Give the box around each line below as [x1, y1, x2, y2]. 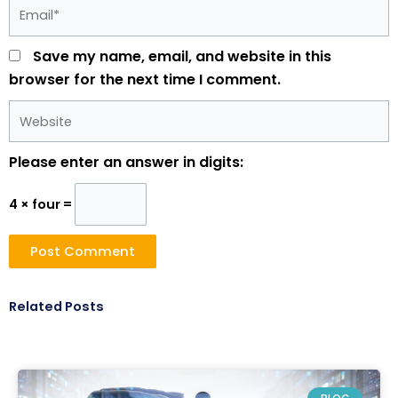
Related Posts [9, 298, 104, 316]
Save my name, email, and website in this [33, 45, 331, 67]
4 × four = [9, 195, 75, 214]
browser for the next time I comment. [9, 68, 281, 90]
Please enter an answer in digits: [9, 152, 243, 173]
